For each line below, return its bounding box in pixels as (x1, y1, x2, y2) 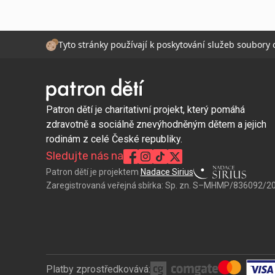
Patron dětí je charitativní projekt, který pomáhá (45, 104, 245, 116)
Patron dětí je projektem (45, 167, 139, 177)
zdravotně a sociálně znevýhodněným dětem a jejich (45, 118, 266, 131)
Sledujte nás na (45, 149, 123, 163)
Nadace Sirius (140, 167, 193, 177)
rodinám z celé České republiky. (45, 133, 182, 145)
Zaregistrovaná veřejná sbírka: (45, 180, 163, 190)
